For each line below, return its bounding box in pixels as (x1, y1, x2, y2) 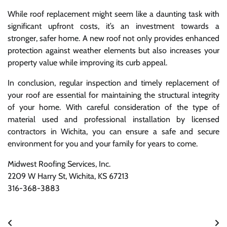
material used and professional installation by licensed (8, 115, 219, 125)
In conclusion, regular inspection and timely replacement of (8, 78, 219, 88)
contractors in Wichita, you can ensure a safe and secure (8, 127, 219, 137)
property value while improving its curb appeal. (8, 58, 167, 68)
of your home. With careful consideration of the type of (8, 102, 219, 112)
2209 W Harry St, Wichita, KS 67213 (8, 171, 129, 181)
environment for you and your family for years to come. (8, 139, 198, 149)
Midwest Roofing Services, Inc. (8, 159, 110, 169)
